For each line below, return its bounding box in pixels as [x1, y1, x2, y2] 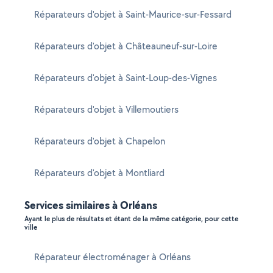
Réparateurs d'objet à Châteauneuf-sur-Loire [34, 40, 218, 52]
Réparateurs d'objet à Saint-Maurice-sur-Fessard [34, 8, 232, 21]
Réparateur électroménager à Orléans [34, 250, 191, 263]
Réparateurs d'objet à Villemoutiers [34, 103, 179, 116]
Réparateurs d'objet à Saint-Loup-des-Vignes [34, 71, 217, 84]
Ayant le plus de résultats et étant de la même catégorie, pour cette [24, 214, 238, 224]
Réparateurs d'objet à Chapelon [34, 135, 165, 147]
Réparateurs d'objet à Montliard [34, 166, 165, 179]
